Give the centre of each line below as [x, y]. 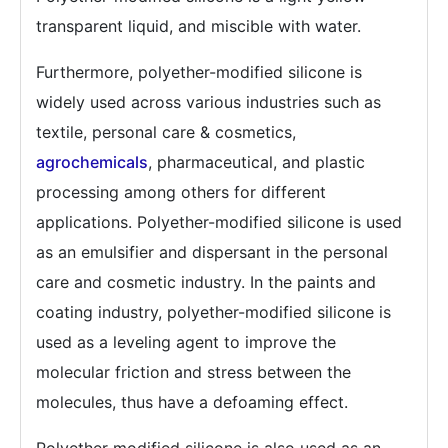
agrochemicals [92, 161]
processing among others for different [181, 191]
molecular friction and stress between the [193, 371]
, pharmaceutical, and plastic [256, 161]
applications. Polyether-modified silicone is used [219, 221]
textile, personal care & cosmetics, [166, 131]
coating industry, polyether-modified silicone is [213, 311]
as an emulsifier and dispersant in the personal [212, 251]
